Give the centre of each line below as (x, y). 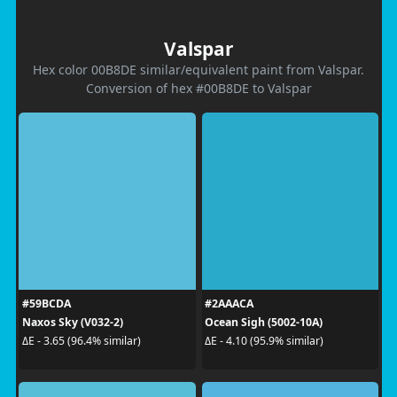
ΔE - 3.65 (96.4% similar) (81, 341)
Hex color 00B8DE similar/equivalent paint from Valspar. (198, 69)
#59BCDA (46, 303)
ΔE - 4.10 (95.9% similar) (264, 341)
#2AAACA (229, 303)
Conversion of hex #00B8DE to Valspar (198, 88)
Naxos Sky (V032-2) (72, 322)
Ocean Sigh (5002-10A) (264, 322)
